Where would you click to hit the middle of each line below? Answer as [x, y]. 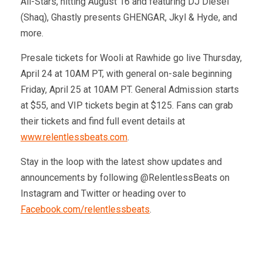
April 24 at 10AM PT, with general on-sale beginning [126, 74]
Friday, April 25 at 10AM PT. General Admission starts [130, 90]
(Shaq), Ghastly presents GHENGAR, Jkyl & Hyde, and [129, 18]
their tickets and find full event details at [103, 122]
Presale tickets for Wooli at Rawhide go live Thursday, [131, 58]
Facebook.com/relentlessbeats [85, 210]
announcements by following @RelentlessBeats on [125, 178]
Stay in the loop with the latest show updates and [121, 162]
